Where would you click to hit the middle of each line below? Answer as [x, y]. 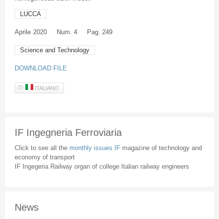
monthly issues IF [96, 148]
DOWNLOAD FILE [41, 68]
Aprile [22, 32]
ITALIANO [46, 88]
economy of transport [44, 157]
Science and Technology [55, 50]
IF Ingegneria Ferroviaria [68, 133]
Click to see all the [42, 148]
